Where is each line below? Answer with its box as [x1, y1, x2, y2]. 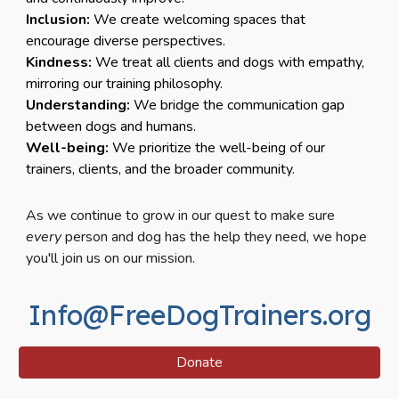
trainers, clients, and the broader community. [26, 159, 296, 180]
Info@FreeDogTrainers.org [28, 297, 371, 333]
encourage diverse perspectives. [26, 31, 226, 52]
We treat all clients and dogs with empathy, [92, 53, 365, 73]
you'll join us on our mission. [26, 248, 196, 269]
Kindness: [26, 53, 93, 73]
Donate [176, 353, 223, 373]
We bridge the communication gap [130, 95, 346, 116]
